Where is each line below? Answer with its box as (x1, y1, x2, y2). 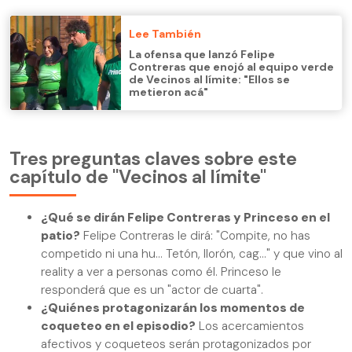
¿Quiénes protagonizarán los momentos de (41, 299, 305, 316)
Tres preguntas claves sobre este (9, 147, 297, 171)
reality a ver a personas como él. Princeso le (41, 263, 281, 280)
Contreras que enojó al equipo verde (128, 60, 334, 75)
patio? (41, 227, 80, 244)
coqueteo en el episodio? (41, 317, 196, 334)
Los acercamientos (196, 317, 304, 334)
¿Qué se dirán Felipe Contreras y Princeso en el (41, 209, 330, 225)
